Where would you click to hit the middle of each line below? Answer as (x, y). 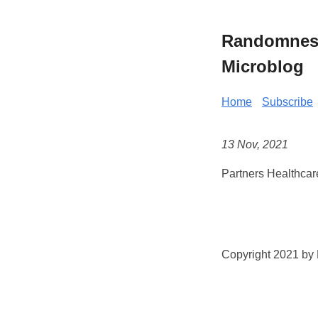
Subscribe (287, 102)
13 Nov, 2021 (255, 145)
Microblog (263, 66)
